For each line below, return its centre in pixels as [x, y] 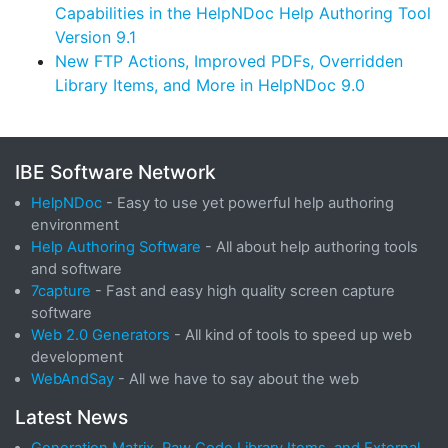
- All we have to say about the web [236, 379]
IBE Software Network [115, 172]
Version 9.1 [95, 37]
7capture [61, 291]
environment [75, 225]
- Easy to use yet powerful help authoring [248, 203]
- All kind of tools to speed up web [291, 335]
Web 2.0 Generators [100, 335]
